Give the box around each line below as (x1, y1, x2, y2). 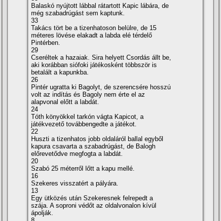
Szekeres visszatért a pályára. (31, 180, 119, 187)
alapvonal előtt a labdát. (31, 98, 100, 106)
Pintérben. (31, 39, 61, 47)
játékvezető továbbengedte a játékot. (31, 120, 137, 128)
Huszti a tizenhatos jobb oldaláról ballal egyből (31, 135, 164, 143)
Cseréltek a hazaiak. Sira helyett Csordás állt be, (31, 54, 172, 62)
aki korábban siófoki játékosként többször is (31, 61, 157, 69)
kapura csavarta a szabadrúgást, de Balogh (31, 143, 156, 150)
